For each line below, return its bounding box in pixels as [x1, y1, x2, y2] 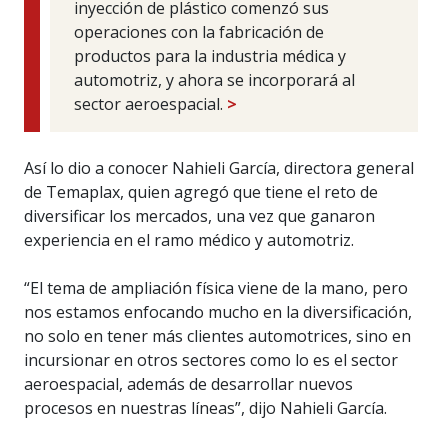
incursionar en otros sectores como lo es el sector [24, 349, 398, 372]
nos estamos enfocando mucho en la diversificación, [24, 301, 412, 324]
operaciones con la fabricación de [73, 21, 324, 44]
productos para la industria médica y [73, 45, 346, 68]
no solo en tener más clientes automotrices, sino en [24, 325, 411, 348]
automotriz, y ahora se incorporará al [73, 69, 355, 92]
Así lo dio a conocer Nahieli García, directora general [24, 157, 414, 180]
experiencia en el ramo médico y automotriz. [24, 229, 354, 252]
